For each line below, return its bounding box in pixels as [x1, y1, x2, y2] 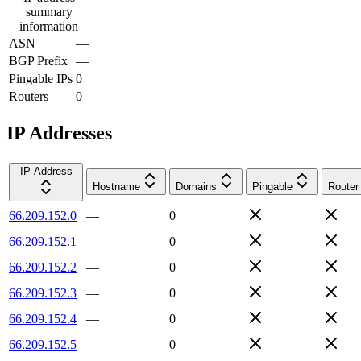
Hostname [93, 180, 140, 193]
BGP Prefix [9, 53, 68, 68]
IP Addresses [6, 122, 112, 143]
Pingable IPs [9, 71, 73, 85]
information [19, 19, 78, 33]
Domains [176, 180, 217, 193]
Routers [9, 89, 48, 103]
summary [25, 4, 73, 19]
